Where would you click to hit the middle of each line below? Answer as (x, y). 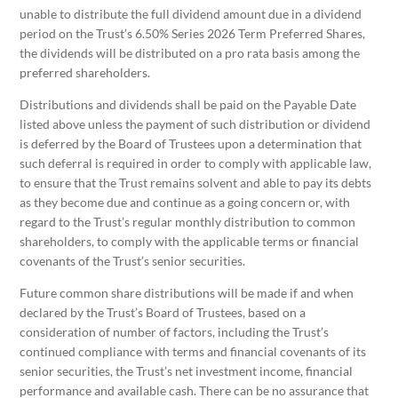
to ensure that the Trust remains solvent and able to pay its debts (196, 183)
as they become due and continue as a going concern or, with (185, 203)
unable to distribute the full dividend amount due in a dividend (191, 14)
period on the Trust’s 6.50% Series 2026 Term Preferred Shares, (193, 34)
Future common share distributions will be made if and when (187, 293)
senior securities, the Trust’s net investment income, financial (187, 371)
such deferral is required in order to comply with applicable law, (196, 163)
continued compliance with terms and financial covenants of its (193, 352)
